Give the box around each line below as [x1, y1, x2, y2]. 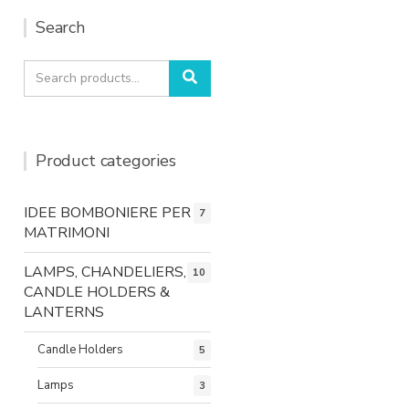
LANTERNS [24, 301, 104, 322]
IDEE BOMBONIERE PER [24, 202, 191, 223]
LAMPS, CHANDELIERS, [24, 261, 186, 282]
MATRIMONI [24, 222, 110, 243]
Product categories [36, 149, 176, 172]
